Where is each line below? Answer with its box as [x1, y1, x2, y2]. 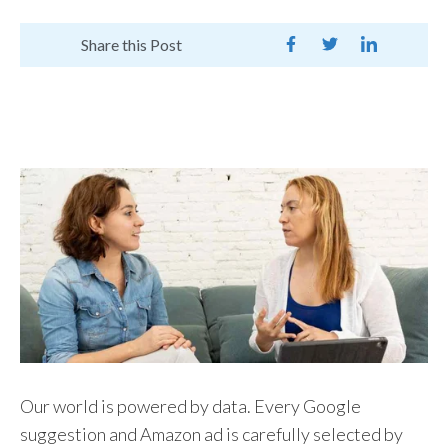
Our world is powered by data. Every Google [20, 395, 361, 418]
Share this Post [80, 35, 182, 55]
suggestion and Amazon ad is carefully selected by [20, 423, 403, 446]
